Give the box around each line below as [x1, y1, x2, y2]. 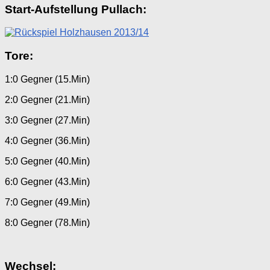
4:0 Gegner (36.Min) [5, 135, 90, 146]
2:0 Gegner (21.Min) [5, 94, 90, 105]
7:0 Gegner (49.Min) [5, 196, 90, 207]
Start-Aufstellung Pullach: [5, 2, 146, 16]
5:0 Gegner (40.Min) [5, 155, 90, 166]
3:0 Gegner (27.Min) [5, 115, 90, 125]
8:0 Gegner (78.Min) [5, 217, 90, 228]
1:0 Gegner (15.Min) [5, 74, 90, 84]
